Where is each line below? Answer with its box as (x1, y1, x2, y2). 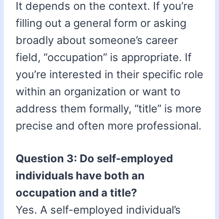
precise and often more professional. (16, 119, 201, 132)
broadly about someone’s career (16, 34, 178, 47)
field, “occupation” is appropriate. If (16, 51, 192, 64)
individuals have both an (16, 169, 145, 182)
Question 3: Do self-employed (16, 152, 173, 165)
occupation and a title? (16, 186, 137, 199)
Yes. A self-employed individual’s (16, 203, 181, 217)
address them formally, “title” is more (16, 102, 201, 115)
